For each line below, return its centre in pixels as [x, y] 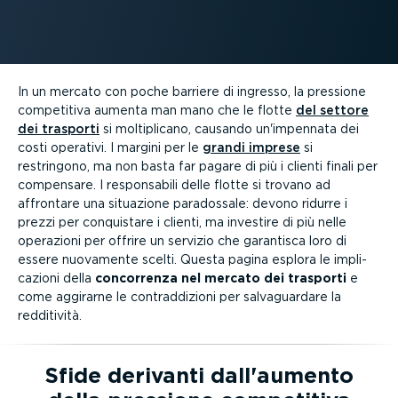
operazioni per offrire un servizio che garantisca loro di [182, 240]
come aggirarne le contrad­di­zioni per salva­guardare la [179, 296]
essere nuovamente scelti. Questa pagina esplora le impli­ [192, 259]
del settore [332, 110]
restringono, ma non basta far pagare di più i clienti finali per [198, 166]
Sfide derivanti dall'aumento [199, 375]
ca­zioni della [56, 278]
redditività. [50, 315]
